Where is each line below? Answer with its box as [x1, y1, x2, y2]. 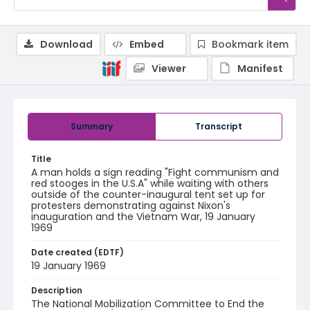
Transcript [195, 120, 242, 132]
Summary [71, 120, 113, 132]
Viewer [152, 62, 186, 75]
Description [31, 284, 82, 296]
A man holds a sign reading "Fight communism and [31, 165, 279, 179]
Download [40, 37, 93, 51]
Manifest [237, 62, 283, 75]
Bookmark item [212, 37, 289, 51]
